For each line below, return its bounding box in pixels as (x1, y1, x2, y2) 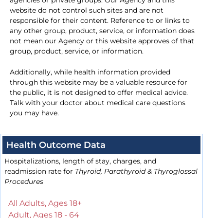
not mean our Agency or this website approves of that (10, 36, 194, 46)
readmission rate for (4, 167, 75, 176)
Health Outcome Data (6, 140, 106, 151)
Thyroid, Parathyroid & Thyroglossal (75, 167, 198, 176)
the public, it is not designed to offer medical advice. (10, 88, 188, 97)
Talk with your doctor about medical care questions (10, 98, 185, 108)
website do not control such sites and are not (10, 6, 163, 15)
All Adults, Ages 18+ (8, 199, 82, 208)
